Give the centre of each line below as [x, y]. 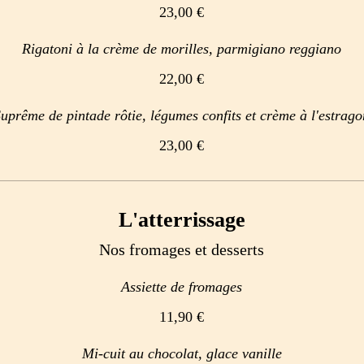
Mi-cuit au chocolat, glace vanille [182, 353]
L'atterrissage [182, 220]
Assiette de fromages [182, 287]
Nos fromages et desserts [182, 249]
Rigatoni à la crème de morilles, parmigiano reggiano [182, 49]
